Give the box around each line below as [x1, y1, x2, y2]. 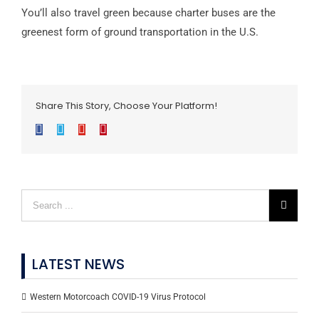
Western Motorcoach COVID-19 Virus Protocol [30, 292, 206, 303]
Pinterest [106, 122, 145, 135]
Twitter [63, 122, 95, 135]
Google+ [85, 122, 125, 135]
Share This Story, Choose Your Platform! [36, 99, 217, 113]
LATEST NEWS [32, 254, 125, 275]
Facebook [42, 122, 86, 135]
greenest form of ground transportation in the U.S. [21, 26, 258, 39]
